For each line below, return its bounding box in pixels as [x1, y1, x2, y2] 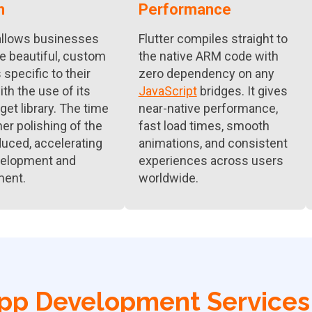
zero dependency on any [138, 66, 277, 81]
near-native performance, [138, 101, 278, 116]
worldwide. [138, 171, 198, 185]
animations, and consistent [138, 136, 288, 150]
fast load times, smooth [138, 118, 270, 133]
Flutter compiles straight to [138, 31, 288, 46]
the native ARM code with [138, 49, 279, 63]
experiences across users [138, 153, 283, 168]
